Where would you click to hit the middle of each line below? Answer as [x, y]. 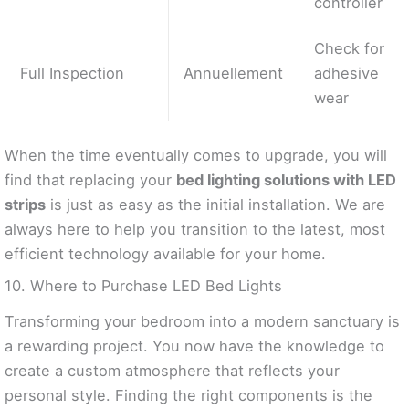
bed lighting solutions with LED [286, 180]
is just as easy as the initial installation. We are [215, 205]
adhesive [347, 73]
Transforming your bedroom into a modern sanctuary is [202, 321]
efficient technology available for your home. [165, 254]
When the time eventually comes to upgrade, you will [196, 156]
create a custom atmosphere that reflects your [172, 370]
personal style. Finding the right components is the [189, 395]
